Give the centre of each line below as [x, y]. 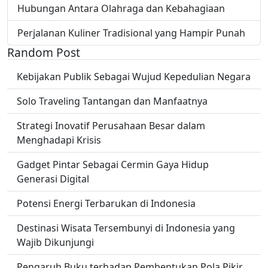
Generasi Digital [53, 179]
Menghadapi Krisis [59, 140]
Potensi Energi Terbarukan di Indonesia [106, 204]
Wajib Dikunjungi [55, 243]
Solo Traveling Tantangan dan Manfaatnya [112, 101]
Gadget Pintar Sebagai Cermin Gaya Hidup [113, 165]
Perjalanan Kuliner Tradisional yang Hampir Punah [131, 33]
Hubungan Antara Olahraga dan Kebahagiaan [121, 9]
